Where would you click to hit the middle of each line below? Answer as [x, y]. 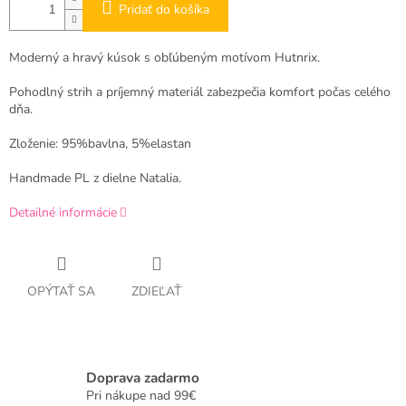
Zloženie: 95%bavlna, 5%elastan [100, 144]
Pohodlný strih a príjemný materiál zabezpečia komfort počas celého [200, 92]
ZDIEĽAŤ [156, 292]
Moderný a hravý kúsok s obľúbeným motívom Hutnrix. [164, 58]
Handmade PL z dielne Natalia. [95, 179]
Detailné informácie [63, 213]
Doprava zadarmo [143, 377]
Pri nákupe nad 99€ [141, 395]
